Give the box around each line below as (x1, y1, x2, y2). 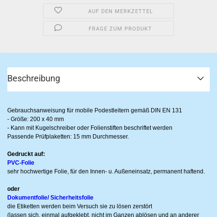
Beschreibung (7, 73, 60, 83)
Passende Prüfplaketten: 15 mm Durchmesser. (7, 133, 129, 140)
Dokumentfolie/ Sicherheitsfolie (7, 194, 93, 201)
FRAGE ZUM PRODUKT (89, 26, 153, 32)
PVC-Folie (7, 159, 34, 166)
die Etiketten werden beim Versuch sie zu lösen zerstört (7, 203, 154, 210)
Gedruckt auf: (7, 151, 45, 157)
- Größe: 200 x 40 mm (7, 116, 64, 123)
